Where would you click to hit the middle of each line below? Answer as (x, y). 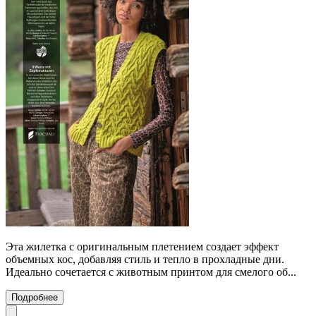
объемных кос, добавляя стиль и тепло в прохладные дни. (145, 259)
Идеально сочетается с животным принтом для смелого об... (151, 272)
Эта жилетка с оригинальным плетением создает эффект (142, 246)
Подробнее (35, 297)
